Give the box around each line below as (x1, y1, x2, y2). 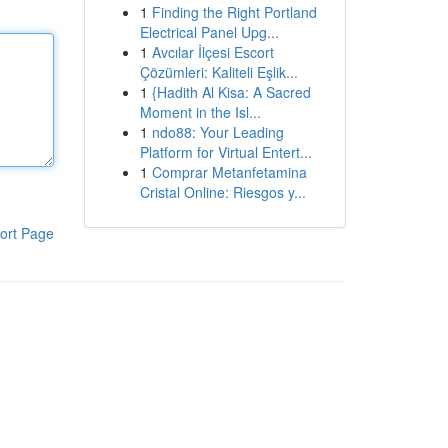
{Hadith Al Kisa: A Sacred (151, 82, 311, 102)
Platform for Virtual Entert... (139, 142, 312, 162)
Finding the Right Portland (151, 2, 317, 22)
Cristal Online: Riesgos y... (139, 182, 306, 202)
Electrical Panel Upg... (139, 22, 279, 42)
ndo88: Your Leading (151, 122, 284, 142)
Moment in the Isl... (139, 102, 261, 122)
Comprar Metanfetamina (151, 162, 307, 182)
